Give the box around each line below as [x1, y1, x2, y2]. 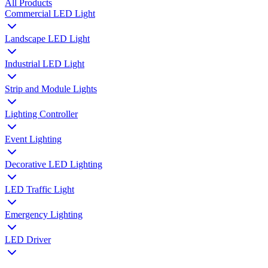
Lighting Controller [5, 108, 78, 119]
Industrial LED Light [5, 58, 84, 69]
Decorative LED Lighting [5, 159, 102, 169]
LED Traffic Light [5, 184, 74, 194]
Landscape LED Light [5, 33, 90, 44]
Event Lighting [5, 133, 62, 144]
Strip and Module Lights [5, 83, 97, 94]
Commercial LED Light [5, 8, 95, 19]
